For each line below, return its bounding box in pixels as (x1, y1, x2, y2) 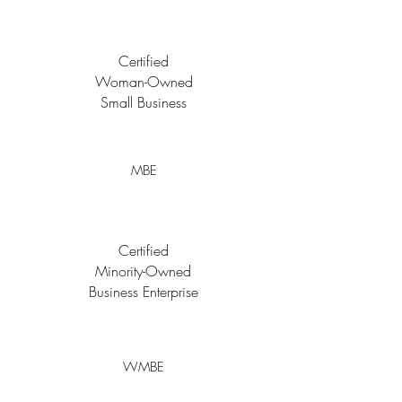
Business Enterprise (88, 282, 198, 301)
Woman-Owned (94, 72, 193, 92)
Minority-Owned (95, 261, 191, 281)
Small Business (100, 92, 187, 112)
